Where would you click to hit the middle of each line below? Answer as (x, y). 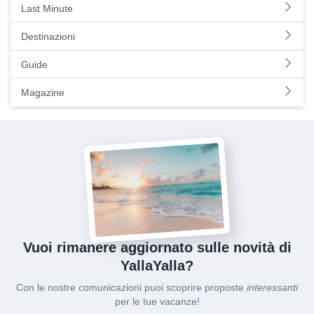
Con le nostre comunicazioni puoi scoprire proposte (131, 288)
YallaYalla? (157, 266)
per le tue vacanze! (157, 302)
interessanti (272, 288)
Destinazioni (48, 36)
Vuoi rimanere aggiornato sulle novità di (157, 248)
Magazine (43, 93)
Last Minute (47, 8)
